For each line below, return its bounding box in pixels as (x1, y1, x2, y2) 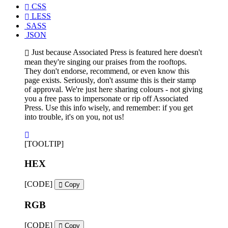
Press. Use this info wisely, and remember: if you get (24, 103, 193, 112)
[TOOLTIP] (24, 139, 64, 149)
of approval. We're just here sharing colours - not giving (24, 85, 203, 94)
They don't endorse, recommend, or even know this (24, 67, 189, 76)
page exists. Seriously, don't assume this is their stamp (24, 76, 196, 85)
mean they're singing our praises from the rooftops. (24, 58, 187, 67)
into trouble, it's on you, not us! (24, 112, 124, 122)
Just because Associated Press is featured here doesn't (32, 48, 202, 57)
